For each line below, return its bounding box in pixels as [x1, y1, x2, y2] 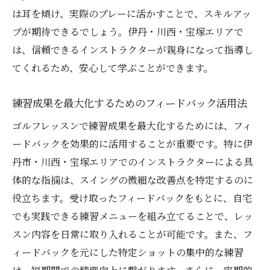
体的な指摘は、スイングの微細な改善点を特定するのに [12, 173, 253, 187]
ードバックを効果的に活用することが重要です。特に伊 [12, 137, 253, 151]
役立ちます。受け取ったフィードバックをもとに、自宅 [12, 191, 252, 206]
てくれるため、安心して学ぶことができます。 [12, 61, 213, 75]
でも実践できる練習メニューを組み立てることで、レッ [12, 209, 253, 224]
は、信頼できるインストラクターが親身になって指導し [12, 43, 253, 57]
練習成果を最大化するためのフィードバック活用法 [12, 95, 247, 111]
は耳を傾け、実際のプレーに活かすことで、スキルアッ [12, 7, 251, 21]
